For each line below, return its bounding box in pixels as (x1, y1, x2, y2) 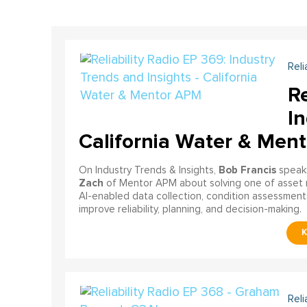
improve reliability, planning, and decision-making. (78, 204, 302, 214)
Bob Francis (218, 163, 276, 176)
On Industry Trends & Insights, (78, 164, 219, 175)
